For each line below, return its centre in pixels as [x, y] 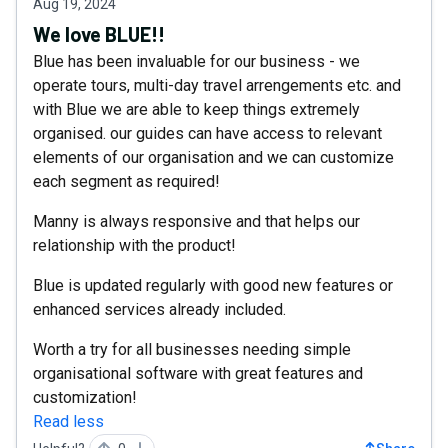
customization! [85, 397]
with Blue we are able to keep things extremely [196, 109]
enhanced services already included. [159, 309]
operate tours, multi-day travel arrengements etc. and [217, 85]
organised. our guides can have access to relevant [207, 133]
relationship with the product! [134, 245]
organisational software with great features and [198, 373]
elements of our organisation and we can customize [213, 157]
